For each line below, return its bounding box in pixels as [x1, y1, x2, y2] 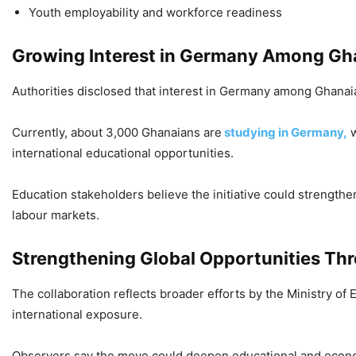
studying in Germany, [222, 124, 347, 140]
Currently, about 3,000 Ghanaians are [12, 124, 222, 140]
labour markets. [12, 207, 99, 222]
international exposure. [12, 306, 142, 322]
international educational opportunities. [12, 145, 234, 161]
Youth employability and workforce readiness [29, 4, 282, 20]
